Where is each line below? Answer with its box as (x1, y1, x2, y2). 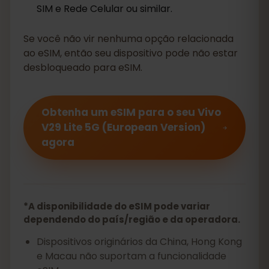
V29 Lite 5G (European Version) (41, 120, 205, 134)
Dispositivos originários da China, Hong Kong (37, 235, 242, 249)
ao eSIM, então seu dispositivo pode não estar (23, 46, 238, 60)
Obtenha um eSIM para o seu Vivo (41, 105, 221, 119)
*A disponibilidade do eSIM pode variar (23, 200, 210, 213)
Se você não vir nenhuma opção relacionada (23, 32, 234, 46)
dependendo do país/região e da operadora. (23, 213, 240, 226)
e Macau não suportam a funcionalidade (37, 249, 226, 263)
